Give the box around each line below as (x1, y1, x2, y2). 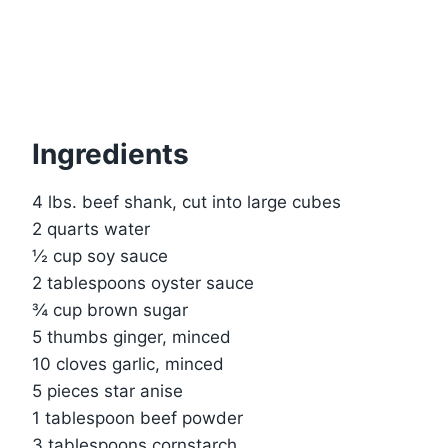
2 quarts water (32, 219, 150, 240)
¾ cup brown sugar (32, 300, 188, 321)
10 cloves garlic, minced (32, 354, 224, 375)
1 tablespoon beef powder (32, 408, 243, 429)
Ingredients (32, 137, 189, 172)
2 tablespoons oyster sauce (32, 273, 254, 294)
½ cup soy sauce (32, 246, 168, 267)
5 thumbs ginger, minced (32, 327, 231, 348)
